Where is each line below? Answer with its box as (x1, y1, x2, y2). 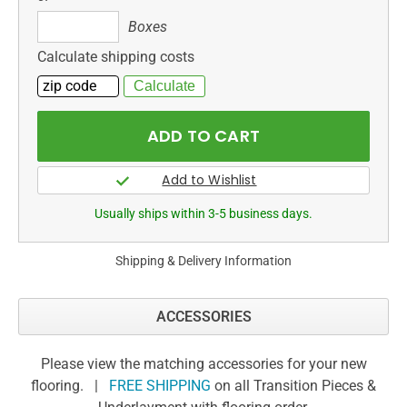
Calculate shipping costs (37, 47, 194, 65)
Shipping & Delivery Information (115, 253, 292, 268)
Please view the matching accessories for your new (40, 354, 367, 372)
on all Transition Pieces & (211, 376, 376, 394)
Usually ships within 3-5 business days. (94, 205, 313, 221)
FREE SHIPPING (109, 376, 211, 394)
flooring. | (31, 376, 109, 394)
